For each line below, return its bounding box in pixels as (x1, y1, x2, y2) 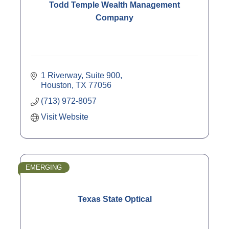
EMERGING (26, 164, 62, 172)
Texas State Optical (77, 195, 152, 204)
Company (96, 13, 133, 22)
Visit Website (41, 112, 88, 122)
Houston (41, 81, 72, 90)
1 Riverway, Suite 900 (41, 71, 120, 80)
